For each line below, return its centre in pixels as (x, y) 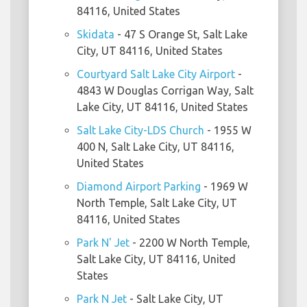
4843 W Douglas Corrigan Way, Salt (165, 91)
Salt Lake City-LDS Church (140, 131)
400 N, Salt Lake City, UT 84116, (156, 147)
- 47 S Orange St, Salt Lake (181, 35)
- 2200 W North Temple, (190, 243)
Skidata (96, 35)
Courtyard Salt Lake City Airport (156, 74)
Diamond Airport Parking (139, 187)
